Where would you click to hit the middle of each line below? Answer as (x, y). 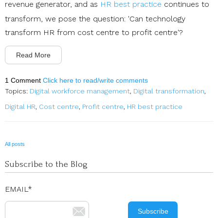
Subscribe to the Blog (46, 164)
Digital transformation (169, 91)
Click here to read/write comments (95, 80)
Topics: (17, 91)
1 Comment (24, 80)
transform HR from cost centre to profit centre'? (94, 32)
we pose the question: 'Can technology (115, 18)
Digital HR (20, 106)
